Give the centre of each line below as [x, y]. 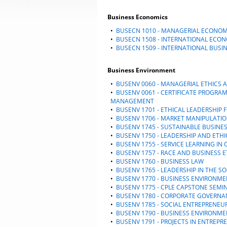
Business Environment [141, 70]
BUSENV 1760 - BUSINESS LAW [160, 161]
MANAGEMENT [132, 101]
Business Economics [138, 17]
